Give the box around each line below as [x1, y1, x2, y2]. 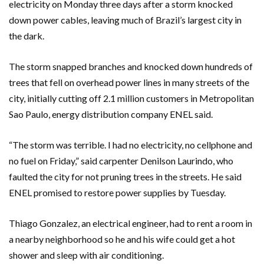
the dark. [9, 30, 44, 42]
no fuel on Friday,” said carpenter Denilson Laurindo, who [9, 155, 233, 167]
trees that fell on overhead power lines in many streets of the [9, 77, 249, 88]
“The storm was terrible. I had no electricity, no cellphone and [9, 139, 252, 151]
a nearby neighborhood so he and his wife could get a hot [9, 233, 235, 245]
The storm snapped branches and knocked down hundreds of [9, 61, 253, 72]
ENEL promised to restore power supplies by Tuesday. [9, 187, 226, 199]
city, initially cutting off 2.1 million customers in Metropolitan [9, 93, 254, 104]
